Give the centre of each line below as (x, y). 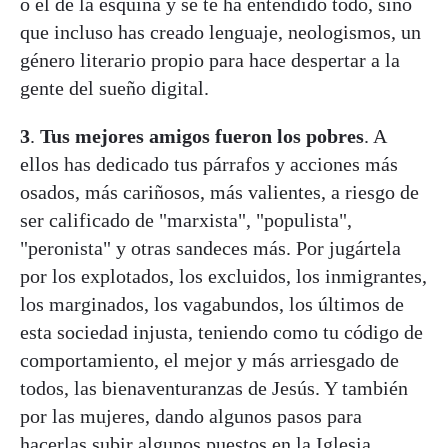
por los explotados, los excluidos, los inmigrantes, (223, 275)
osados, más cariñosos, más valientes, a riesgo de (219, 191)
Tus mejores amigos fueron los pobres (202, 135)
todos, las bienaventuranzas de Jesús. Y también (214, 387)
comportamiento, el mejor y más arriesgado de (209, 359)
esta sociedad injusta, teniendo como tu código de (221, 331)
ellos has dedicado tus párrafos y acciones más (209, 163)
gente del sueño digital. (114, 87)
